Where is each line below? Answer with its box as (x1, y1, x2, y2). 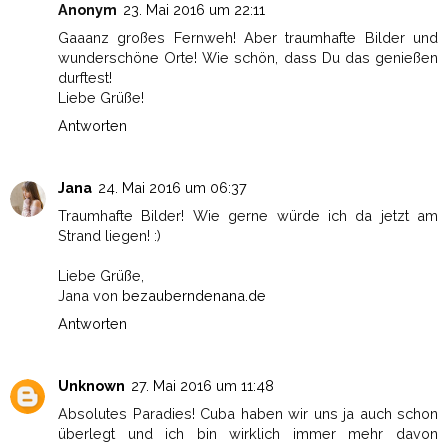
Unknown (58, 377, 125, 395)
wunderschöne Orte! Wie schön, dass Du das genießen (58, 49, 438, 67)
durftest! (58, 69, 112, 87)
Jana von (58, 287, 122, 305)
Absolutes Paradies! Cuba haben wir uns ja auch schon (58, 405, 438, 423)
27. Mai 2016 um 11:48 (131, 377, 274, 395)
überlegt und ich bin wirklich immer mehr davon (58, 425, 438, 443)
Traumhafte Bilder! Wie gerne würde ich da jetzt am (58, 207, 438, 225)
